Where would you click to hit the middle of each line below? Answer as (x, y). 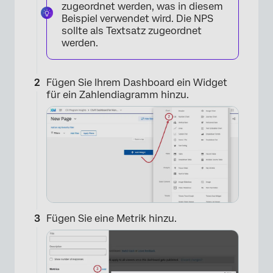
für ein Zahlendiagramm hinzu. (118, 94)
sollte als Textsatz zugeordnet (132, 30)
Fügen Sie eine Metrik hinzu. (112, 218)
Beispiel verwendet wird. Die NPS (137, 18)
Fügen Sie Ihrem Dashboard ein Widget (137, 82)
